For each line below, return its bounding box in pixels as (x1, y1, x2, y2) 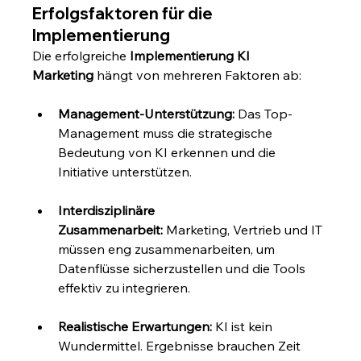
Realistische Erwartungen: (58, 318, 213, 335)
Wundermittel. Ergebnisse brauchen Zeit (58, 338, 305, 355)
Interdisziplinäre (58, 202, 159, 219)
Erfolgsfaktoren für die (32, 3, 217, 24)
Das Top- (234, 106, 293, 122)
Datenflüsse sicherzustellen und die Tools (58, 260, 309, 277)
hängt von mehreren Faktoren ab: (93, 67, 302, 84)
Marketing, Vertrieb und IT (163, 222, 326, 239)
